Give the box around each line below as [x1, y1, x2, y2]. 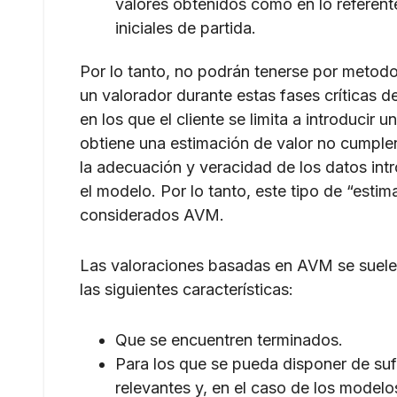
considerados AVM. [80, 206, 224, 225]
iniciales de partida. [115, 19, 256, 38]
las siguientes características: [80, 280, 293, 300]
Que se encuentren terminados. [115, 331, 343, 350]
